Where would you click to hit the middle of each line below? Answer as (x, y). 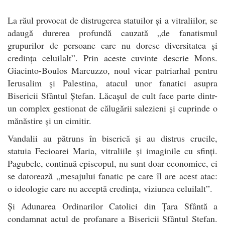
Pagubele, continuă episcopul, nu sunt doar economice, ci (113, 163)
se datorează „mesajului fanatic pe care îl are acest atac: (113, 176)
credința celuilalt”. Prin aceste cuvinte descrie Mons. (113, 58)
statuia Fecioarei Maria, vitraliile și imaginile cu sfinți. (113, 150)
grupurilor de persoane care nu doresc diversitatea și (113, 45)
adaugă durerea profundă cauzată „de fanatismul (113, 32)
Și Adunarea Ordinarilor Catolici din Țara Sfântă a (113, 206)
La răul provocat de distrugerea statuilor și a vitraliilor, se (113, 20)
